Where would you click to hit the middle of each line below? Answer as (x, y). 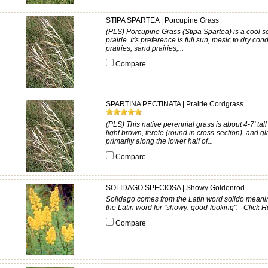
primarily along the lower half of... (159, 141)
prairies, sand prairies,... (145, 48)
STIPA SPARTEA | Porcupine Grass (162, 20)
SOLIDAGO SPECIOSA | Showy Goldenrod (175, 188)
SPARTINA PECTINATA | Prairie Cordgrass (175, 104)
